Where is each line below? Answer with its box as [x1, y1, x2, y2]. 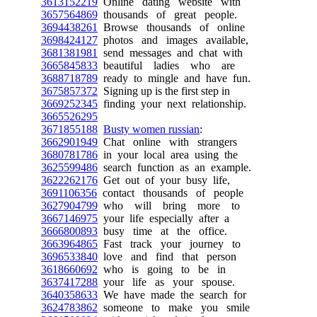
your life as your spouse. [98, 275, 235, 288]
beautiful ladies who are [98, 59, 235, 71]
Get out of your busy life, [98, 173, 230, 186]
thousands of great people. [98, 8, 237, 21]
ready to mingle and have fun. [98, 71, 250, 84]
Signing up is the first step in [98, 84, 230, 97]
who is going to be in [98, 263, 226, 275]
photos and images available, [98, 33, 248, 46]
